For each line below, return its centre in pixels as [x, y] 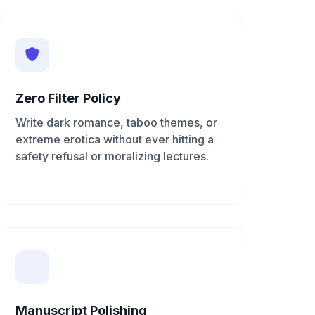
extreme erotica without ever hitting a [115, 139]
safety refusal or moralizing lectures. [112, 156]
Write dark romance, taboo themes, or [117, 122]
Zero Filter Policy [69, 98]
